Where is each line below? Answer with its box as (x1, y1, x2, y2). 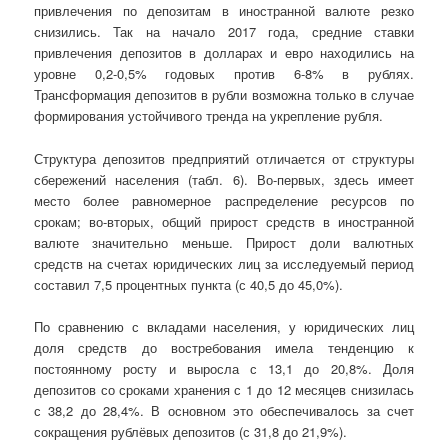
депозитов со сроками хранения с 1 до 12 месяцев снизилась (34, 379, 414, 399)
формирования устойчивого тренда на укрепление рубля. (34, 106, 384, 126)
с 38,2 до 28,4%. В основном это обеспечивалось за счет (34, 400, 414, 420)
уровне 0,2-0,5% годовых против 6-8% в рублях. (34, 64, 414, 84)
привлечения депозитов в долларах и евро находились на (34, 43, 414, 63)
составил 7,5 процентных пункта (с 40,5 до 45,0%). (34, 274, 344, 294)
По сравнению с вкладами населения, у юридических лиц (34, 316, 414, 336)
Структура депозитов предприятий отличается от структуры (34, 148, 414, 168)
